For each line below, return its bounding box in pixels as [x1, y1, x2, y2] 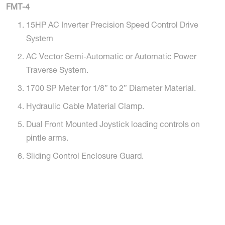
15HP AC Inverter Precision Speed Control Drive [26, 22, 198, 30]
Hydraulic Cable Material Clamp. [26, 103, 144, 111]
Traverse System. [26, 67, 88, 75]
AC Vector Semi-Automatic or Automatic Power [26, 53, 196, 62]
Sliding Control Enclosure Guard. [26, 153, 144, 161]
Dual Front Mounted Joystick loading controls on [26, 121, 200, 130]
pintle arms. [26, 135, 68, 143]
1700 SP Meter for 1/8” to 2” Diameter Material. [26, 85, 196, 93]
